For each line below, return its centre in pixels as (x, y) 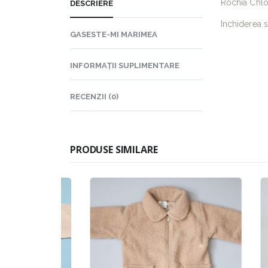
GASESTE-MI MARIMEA (114, 35)
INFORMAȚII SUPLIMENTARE (125, 66)
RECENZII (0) (94, 97)
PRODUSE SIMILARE (114, 150)
